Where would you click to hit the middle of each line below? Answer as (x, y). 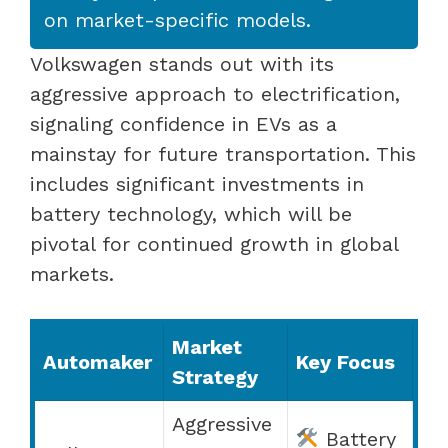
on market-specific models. (177, 19)
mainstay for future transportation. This (223, 153)
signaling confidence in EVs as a (183, 123)
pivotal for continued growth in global (214, 243)
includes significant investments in (197, 183)
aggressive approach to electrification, (215, 93)
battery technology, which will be (191, 213)
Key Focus (345, 361)
